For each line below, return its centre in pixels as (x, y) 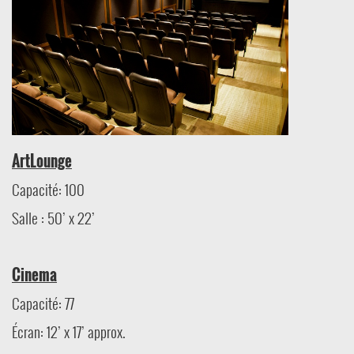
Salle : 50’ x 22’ (53, 218)
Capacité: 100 (48, 190)
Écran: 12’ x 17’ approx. (69, 332)
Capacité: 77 (43, 303)
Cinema (34, 275)
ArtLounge (42, 161)
